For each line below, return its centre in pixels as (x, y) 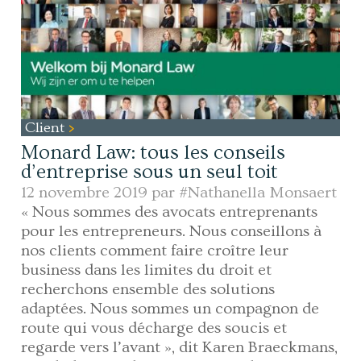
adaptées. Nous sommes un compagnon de (170, 309)
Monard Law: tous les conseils (154, 153)
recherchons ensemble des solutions (148, 290)
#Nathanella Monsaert (258, 193)
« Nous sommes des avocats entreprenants (170, 212)
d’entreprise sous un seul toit (150, 172)
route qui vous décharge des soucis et (154, 328)
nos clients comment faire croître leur (155, 251)
